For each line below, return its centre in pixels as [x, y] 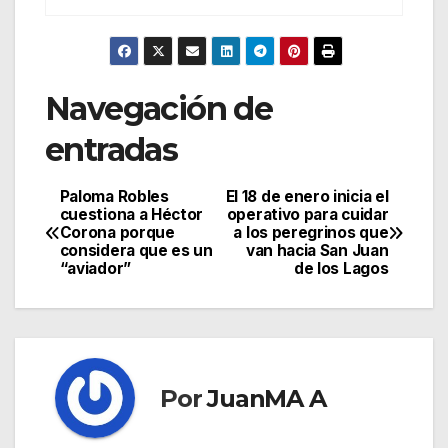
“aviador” [95, 269]
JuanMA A [266, 398]
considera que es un [136, 251]
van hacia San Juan [317, 251]
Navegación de [159, 109]
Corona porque [117, 233]
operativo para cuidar [307, 215]
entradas [111, 150]
